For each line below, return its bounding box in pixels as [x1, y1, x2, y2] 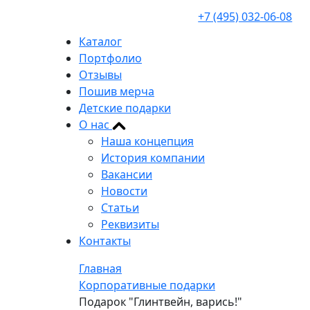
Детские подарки [79, 100, 171, 116]
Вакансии [101, 167, 152, 182]
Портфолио [79, 51, 142, 66]
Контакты [79, 233, 131, 248]
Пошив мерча [79, 84, 154, 99]
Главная [79, 261, 122, 276]
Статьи [101, 200, 139, 215]
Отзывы [79, 67, 122, 82]
